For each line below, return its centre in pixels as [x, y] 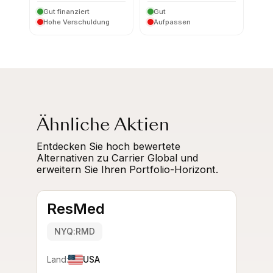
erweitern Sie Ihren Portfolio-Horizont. [127, 169]
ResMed [76, 208]
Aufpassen [172, 22]
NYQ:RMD [75, 231]
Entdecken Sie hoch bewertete [108, 146]
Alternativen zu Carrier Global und [117, 158]
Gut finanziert [66, 11]
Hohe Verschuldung [76, 22]
